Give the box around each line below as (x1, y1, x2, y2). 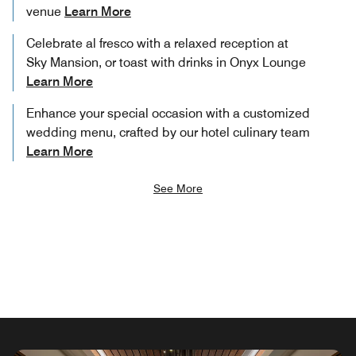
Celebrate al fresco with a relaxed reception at (26, 35, 288, 51)
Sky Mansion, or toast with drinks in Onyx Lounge (26, 54, 306, 70)
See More (153, 181, 203, 195)
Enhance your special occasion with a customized (26, 105, 310, 121)
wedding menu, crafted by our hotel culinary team (26, 124, 310, 140)
